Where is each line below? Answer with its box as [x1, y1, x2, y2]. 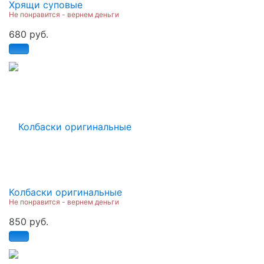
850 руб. [9, 215, 48, 227]
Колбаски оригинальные [9, 186, 122, 198]
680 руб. [9, 28, 48, 40]
